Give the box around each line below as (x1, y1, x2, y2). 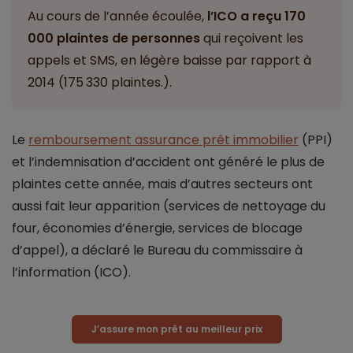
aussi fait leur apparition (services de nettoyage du (12, 197, 325, 216)
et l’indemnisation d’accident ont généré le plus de (12, 153, 325, 172)
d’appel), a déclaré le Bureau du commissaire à (12, 241, 303, 260)
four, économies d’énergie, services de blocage (12, 219, 303, 238)
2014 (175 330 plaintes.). (28, 73, 172, 92)
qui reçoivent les (200, 29, 303, 48)
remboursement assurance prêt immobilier (28, 131, 299, 150)
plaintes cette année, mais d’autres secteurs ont (12, 175, 313, 194)
